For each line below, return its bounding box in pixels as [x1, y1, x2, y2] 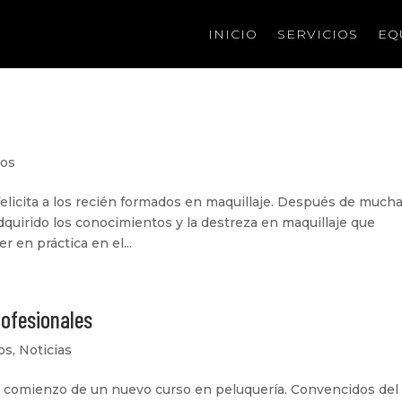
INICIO [207, 26, 258, 42]
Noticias [19, 342, 73, 358]
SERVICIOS [276, 26, 358, 42]
